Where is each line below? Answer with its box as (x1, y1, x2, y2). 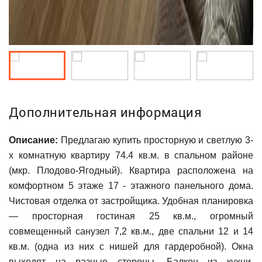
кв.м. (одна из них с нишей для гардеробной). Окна (9, 242, 253, 251)
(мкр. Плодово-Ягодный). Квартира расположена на (9, 166, 253, 175)
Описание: (9, 135, 58, 145)
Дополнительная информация (9, 104, 202, 120)
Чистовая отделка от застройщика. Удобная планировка (9, 196, 253, 206)
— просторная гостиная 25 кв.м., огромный (9, 211, 253, 221)
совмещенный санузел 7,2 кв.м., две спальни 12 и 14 (9, 226, 253, 236)
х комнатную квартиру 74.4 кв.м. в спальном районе (9, 150, 253, 160)
